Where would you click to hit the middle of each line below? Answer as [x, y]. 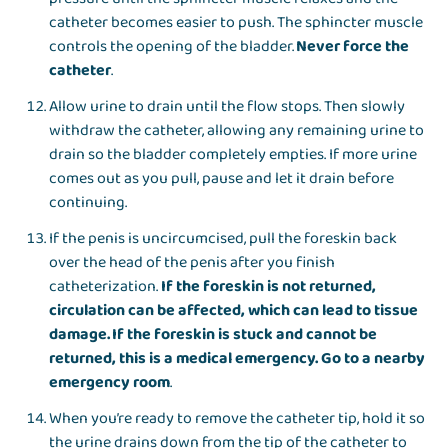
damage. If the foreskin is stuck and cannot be [213, 335]
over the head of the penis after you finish [192, 263]
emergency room [110, 383]
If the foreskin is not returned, [269, 287]
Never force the [352, 47]
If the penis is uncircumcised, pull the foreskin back [223, 239]
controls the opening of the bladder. [172, 47]
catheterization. [105, 287]
